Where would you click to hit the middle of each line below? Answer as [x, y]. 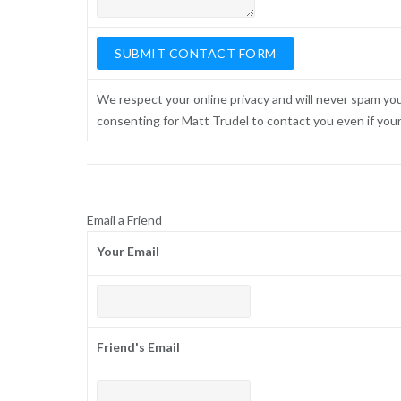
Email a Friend [124, 220]
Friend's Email [139, 347]
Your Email [128, 252]
